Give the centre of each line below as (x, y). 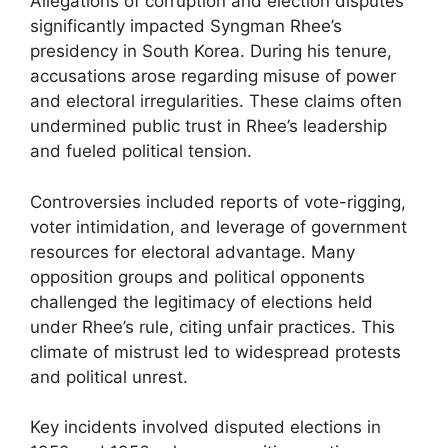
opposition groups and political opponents (197, 276)
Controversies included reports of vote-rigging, (218, 201)
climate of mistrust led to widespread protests (215, 351)
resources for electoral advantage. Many (192, 251)
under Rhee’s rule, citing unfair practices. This (212, 326)
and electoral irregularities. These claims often (216, 101)
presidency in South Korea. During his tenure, (211, 51)
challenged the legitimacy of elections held (201, 301)
